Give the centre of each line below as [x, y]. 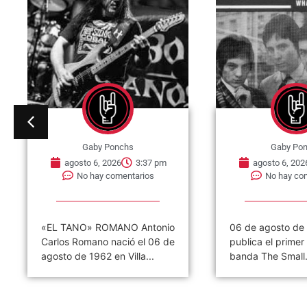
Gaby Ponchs [108, 147]
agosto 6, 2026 [93, 162]
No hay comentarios [115, 175]
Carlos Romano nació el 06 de [108, 242]
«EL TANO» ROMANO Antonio [108, 228]
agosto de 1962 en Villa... [98, 256]
